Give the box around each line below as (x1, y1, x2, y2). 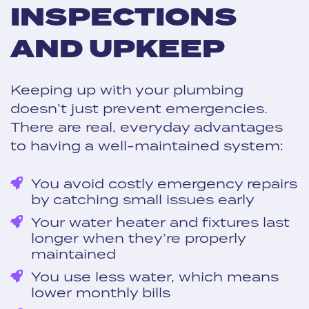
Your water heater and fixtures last (31, 213, 290, 230)
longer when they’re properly (31, 229, 246, 246)
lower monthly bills (31, 283, 170, 301)
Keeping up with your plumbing (10, 81, 243, 98)
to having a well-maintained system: (10, 137, 283, 154)
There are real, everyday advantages (10, 118, 283, 135)
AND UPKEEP (10, 30, 225, 70)
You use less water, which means (31, 268, 279, 285)
